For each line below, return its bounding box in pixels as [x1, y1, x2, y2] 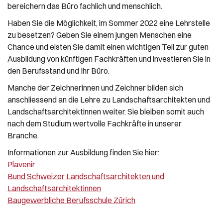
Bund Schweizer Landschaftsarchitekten [7, 171, 150, 181]
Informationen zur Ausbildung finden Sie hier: [7, 147, 159, 157]
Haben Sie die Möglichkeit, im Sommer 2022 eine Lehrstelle [7, 17, 210, 28]
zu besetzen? [7, 29, 55, 40]
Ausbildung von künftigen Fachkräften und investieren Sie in [7, 53, 211, 64]
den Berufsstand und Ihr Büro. [7, 65, 110, 76]
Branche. [7, 130, 39, 140]
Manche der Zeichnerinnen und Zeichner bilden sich [7, 82, 183, 93]
